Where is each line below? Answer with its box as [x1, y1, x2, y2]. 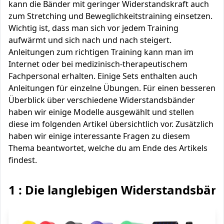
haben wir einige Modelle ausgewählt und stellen [8, 106, 194, 117]
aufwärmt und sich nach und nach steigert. [8, 34, 171, 45]
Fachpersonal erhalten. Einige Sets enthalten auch [8, 70, 197, 81]
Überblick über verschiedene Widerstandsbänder [8, 94, 195, 105]
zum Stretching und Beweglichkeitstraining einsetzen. [8, 10, 212, 21]
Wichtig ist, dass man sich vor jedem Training [8, 22, 178, 33]
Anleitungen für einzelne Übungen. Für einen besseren [8, 82, 215, 93]
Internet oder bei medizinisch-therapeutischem [8, 58, 187, 69]
